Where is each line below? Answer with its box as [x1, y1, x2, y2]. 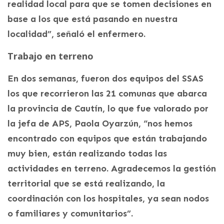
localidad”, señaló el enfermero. [7, 28, 145, 39]
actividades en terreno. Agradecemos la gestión [7, 162, 216, 174]
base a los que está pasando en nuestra [7, 13, 177, 24]
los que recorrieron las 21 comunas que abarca [7, 87, 207, 99]
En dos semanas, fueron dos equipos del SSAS [7, 72, 203, 84]
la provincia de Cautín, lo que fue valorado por [7, 102, 208, 114]
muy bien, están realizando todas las [7, 147, 167, 159]
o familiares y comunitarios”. [7, 207, 133, 219]
